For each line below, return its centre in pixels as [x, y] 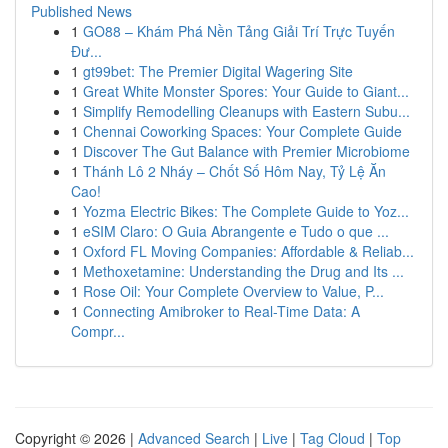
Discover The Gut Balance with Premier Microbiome [246, 151]
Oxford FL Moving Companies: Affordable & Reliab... [248, 251]
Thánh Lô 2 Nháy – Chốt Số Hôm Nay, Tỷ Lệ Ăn [234, 171]
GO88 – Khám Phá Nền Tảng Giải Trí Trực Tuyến [239, 31]
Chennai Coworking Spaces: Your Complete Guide [242, 131]
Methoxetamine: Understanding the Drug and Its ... [243, 271]
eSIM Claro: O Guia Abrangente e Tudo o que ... [236, 231]
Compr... [98, 331]
